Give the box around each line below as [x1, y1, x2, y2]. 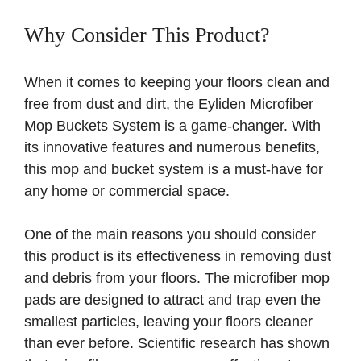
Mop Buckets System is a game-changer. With [24, 118, 321, 135]
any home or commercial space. [24, 183, 230, 200]
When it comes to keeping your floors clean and [24, 74, 330, 91]
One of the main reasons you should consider [24, 226, 316, 243]
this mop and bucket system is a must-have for [24, 161, 323, 178]
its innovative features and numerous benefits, [24, 139, 320, 156]
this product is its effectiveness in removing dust [24, 248, 331, 265]
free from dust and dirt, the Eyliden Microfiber [24, 96, 313, 113]
